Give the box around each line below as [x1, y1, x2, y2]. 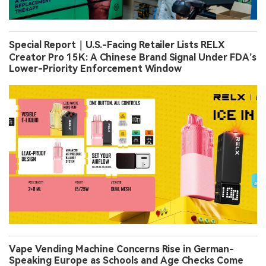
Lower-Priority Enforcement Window [9, 63, 182, 75]
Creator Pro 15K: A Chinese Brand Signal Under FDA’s [9, 52, 256, 64]
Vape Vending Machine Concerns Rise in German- [9, 243, 234, 255]
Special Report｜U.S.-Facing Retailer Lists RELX [9, 39, 224, 51]
